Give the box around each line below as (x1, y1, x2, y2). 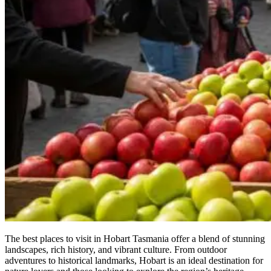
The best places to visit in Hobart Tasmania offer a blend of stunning (5, 233, 265, 244)
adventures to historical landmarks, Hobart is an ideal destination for (5, 255, 263, 266)
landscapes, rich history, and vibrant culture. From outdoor (5, 244, 227, 255)
